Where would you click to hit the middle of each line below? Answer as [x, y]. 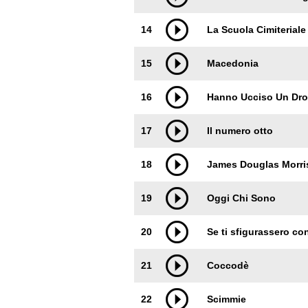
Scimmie [227, 299]
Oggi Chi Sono [241, 198]
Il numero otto [240, 131]
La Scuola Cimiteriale [256, 30]
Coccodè [228, 265]
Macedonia [233, 63]
